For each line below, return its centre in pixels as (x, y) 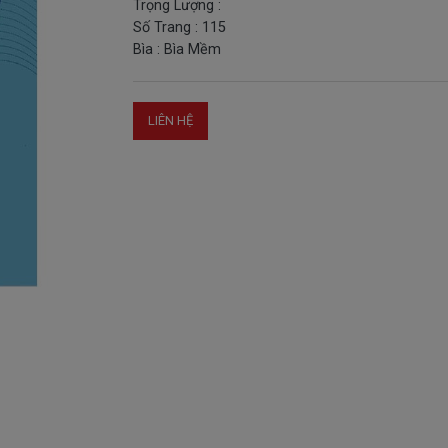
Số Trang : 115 (180, 27)
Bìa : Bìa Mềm (177, 49)
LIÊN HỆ (171, 120)
